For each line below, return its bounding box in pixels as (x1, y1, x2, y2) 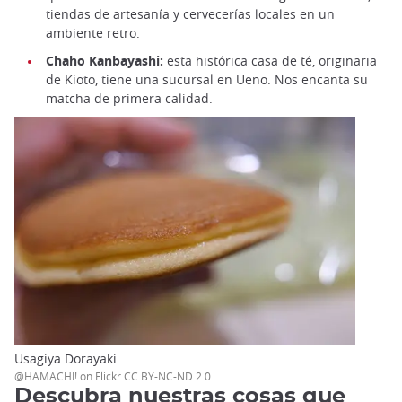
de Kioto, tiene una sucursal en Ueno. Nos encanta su (46, 71, 368, 89)
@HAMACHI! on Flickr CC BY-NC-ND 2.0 (14, 369, 211, 384)
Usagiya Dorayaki (14, 350, 117, 368)
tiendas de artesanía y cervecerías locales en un (46, 5, 335, 23)
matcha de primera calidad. (46, 90, 213, 108)
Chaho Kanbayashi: (46, 52, 167, 70)
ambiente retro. (46, 24, 140, 42)
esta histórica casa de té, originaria (167, 52, 377, 70)
